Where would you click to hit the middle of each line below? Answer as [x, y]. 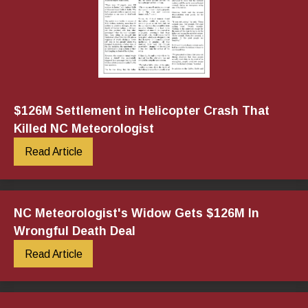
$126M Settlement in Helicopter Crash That [142, 111]
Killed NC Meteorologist [84, 129]
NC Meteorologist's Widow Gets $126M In [136, 213]
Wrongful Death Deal [75, 231]
